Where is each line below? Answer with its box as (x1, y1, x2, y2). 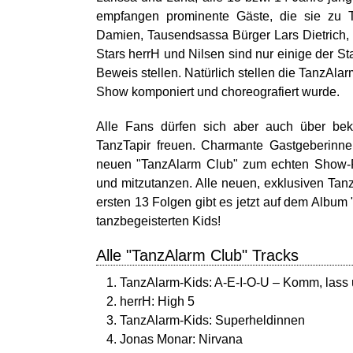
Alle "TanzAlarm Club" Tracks (96, 246, 299, 264)
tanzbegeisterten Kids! (96, 214, 221, 228)
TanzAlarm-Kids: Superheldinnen (120, 313, 305, 327)
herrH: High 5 (120, 294, 195, 308)
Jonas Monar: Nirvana (120, 332, 243, 346)
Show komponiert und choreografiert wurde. (96, 84, 340, 98)
